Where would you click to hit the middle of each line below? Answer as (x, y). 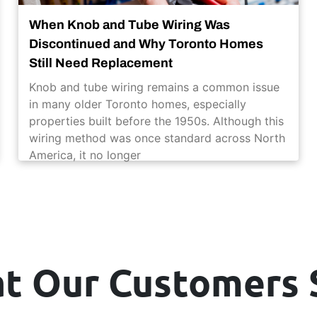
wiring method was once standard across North (157, 138)
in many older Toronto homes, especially (137, 104)
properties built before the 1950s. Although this (156, 121)
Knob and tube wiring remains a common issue (154, 87)
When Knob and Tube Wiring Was (129, 24)
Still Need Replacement (100, 63)
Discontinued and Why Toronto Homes (146, 44)
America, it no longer (85, 155)
